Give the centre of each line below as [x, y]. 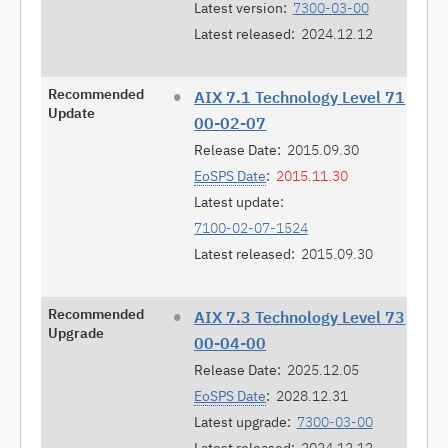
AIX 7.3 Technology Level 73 [300, 317]
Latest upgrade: [243, 422]
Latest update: [239, 202]
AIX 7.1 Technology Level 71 [300, 97]
